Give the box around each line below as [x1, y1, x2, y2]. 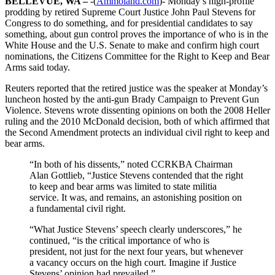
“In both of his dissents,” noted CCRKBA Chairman [29, 158, 233, 169]
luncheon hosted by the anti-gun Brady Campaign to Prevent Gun [5, 93, 259, 104]
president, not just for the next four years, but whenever [29, 246, 243, 257]
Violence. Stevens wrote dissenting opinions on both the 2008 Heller [5, 104, 270, 115]
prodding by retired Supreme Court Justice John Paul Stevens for [5, 6, 255, 17]
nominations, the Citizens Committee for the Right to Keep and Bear [5, 50, 269, 61]
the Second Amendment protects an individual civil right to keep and [5, 126, 269, 137]
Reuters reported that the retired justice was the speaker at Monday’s [5, 82, 268, 93]
